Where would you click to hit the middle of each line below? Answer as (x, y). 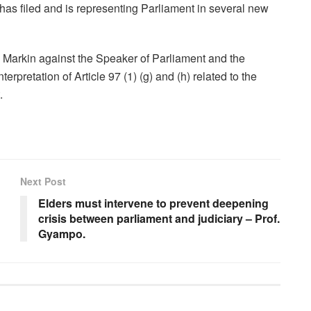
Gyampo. (62, 233)
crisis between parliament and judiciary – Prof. (159, 218)
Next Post (43, 181)
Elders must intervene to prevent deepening (153, 203)
